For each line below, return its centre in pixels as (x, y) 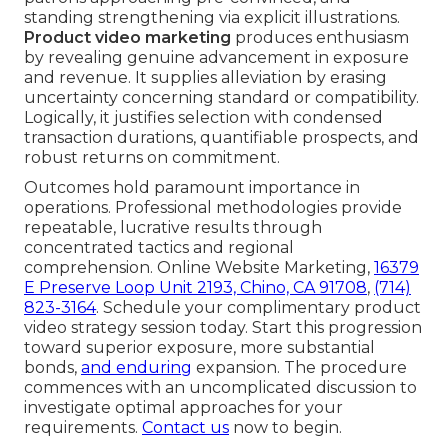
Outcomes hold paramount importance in (192, 188)
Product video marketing (127, 38)
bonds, (52, 368)
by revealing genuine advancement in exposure (216, 58)
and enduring (136, 368)
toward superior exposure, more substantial (199, 348)
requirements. (83, 428)
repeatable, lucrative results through (173, 228)
